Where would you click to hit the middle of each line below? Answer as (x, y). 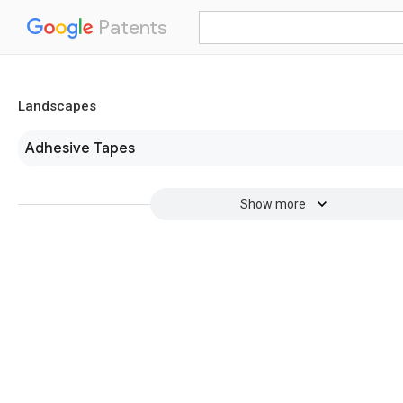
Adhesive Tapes (80, 148)
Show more (273, 204)
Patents (130, 27)
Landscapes (57, 106)
